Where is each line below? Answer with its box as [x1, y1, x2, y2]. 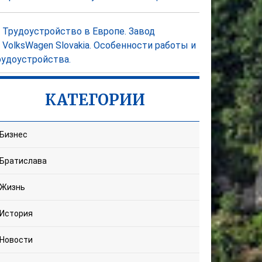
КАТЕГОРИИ [45, 90, 146, 110]
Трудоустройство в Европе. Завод [2, 26, 156, 37]
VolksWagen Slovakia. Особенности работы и [2, 40, 196, 51]
